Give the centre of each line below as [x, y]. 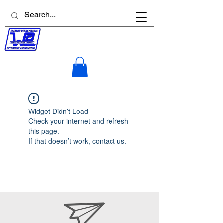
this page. [44, 131]
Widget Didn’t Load [58, 111]
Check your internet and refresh [78, 121]
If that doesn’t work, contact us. [77, 141]
